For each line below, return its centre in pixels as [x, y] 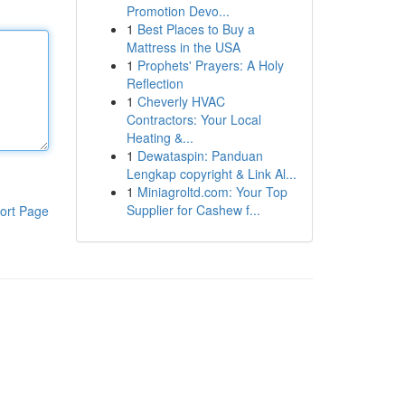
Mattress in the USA [183, 47]
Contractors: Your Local [193, 119]
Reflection [155, 83]
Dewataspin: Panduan [200, 155]
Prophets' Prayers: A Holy [210, 65]
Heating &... [160, 137]
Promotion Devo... [178, 11]
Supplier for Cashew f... [193, 210]
